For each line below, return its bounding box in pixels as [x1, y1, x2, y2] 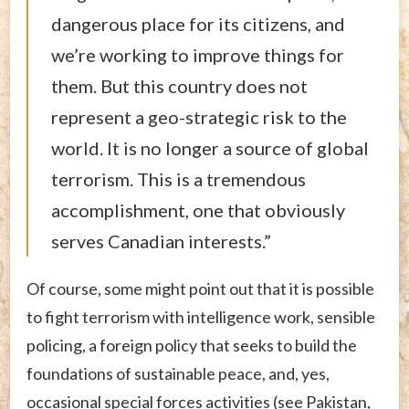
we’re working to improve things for [51, 43, 344, 66]
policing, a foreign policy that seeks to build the [26, 334, 357, 355]
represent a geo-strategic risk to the [51, 105, 347, 128]
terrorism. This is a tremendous [51, 167, 306, 190]
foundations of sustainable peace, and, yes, [26, 362, 330, 383]
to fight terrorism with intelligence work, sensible [26, 306, 375, 327]
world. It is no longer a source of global [51, 136, 369, 159]
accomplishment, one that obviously [51, 198, 345, 221]
